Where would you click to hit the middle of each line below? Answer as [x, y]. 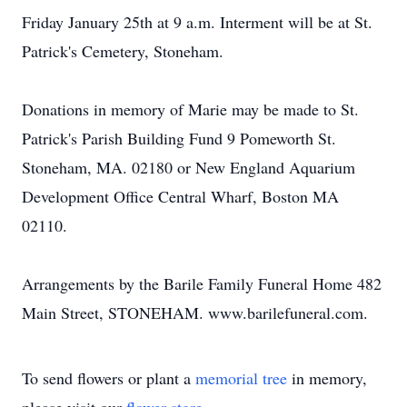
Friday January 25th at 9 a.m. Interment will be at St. [197, 22]
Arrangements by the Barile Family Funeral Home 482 [202, 283]
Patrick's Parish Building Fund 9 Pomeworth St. [179, 138]
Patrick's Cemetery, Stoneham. [123, 51]
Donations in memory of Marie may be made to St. [190, 109]
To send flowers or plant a [109, 378]
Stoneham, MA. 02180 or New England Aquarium [189, 167]
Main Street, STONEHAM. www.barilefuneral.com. [195, 313]
